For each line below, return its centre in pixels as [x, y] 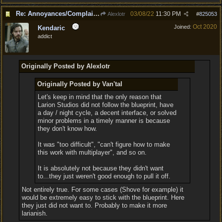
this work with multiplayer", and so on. [92, 152]
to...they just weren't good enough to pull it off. [104, 176]
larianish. [34, 213]
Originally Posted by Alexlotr [65, 66]
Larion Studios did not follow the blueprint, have [106, 105]
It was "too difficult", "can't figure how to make [104, 144]
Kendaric [51, 28]
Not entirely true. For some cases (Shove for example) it [102, 190]
